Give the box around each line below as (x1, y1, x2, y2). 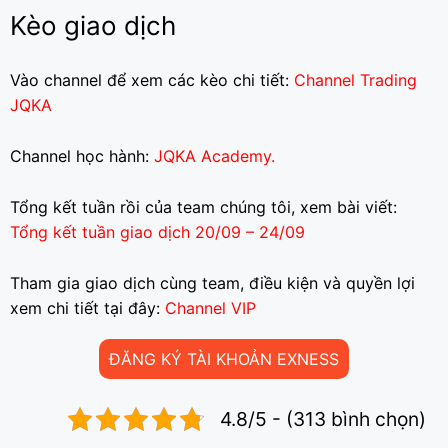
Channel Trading (289, 69, 417, 90)
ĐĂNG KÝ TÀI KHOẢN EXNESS (109, 348, 339, 369)
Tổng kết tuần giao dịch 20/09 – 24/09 (10, 221, 305, 242)
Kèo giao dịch (10, 9, 176, 41)
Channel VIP (165, 297, 256, 318)
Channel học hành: (10, 145, 154, 166)
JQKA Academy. (154, 145, 275, 166)
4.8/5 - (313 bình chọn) (220, 406, 426, 431)
